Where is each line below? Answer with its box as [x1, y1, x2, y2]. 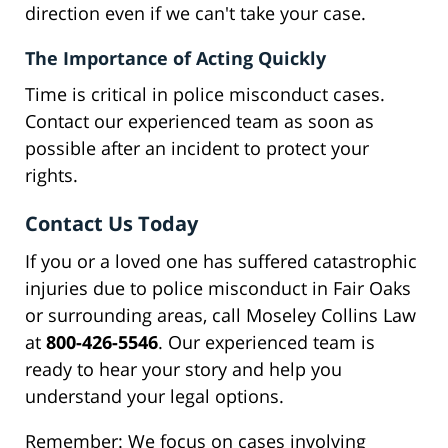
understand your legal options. [25, 384, 284, 409]
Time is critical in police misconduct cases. [25, 82, 385, 107]
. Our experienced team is [158, 330, 375, 355]
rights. [25, 163, 78, 188]
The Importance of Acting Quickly [25, 46, 326, 71]
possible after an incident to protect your [25, 136, 369, 161]
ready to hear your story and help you [25, 357, 342, 382]
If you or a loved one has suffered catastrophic [25, 249, 417, 274]
